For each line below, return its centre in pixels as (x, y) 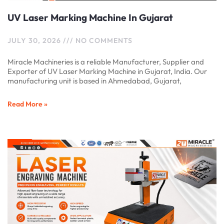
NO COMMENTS (103, 40)
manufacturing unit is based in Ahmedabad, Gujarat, (94, 80)
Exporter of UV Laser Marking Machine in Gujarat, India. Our (107, 71)
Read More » (27, 104)
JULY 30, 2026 (35, 40)
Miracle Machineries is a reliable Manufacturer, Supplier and (106, 61)
